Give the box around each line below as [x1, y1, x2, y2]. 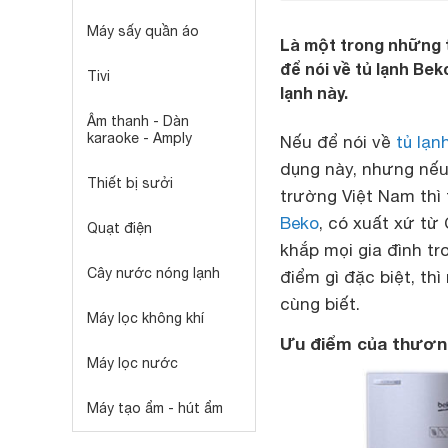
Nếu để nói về [280, 132, 396, 152]
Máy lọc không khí [87, 310, 204, 326]
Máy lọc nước [87, 355, 178, 371]
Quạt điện [87, 220, 152, 236]
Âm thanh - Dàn [87, 113, 189, 129]
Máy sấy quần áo [87, 23, 199, 39]
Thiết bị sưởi [87, 175, 173, 191]
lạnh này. [280, 83, 348, 102]
